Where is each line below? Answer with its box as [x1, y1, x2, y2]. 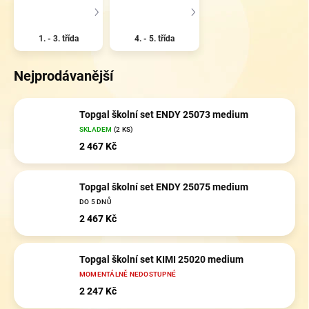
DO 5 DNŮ [79, 198, 112, 206]
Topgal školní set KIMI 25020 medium [79, 254, 243, 266]
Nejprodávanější [14, 67, 113, 84]
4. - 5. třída [134, 33, 175, 43]
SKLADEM [79, 126, 114, 134]
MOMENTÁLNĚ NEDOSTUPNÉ [79, 270, 177, 279]
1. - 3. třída [38, 33, 79, 43]
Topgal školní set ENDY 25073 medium [79, 109, 248, 121]
